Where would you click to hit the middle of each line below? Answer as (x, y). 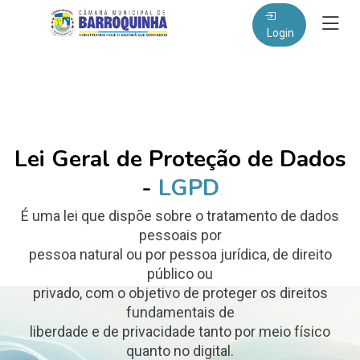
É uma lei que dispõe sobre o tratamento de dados (180, 216)
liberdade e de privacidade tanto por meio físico (180, 331)
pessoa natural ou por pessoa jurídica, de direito (180, 254)
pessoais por (180, 235)
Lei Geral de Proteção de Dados (180, 159)
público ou (180, 274)
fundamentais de (180, 312)
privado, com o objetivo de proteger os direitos (180, 293)
